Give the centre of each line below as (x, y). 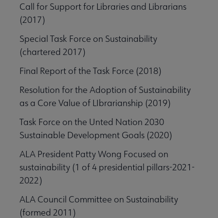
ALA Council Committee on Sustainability (99, 200)
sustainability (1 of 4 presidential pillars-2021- (107, 167)
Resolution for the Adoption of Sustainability (105, 90)
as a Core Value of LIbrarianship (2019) (95, 103)
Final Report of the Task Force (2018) (90, 71)
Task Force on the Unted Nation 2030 (92, 122)
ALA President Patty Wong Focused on (94, 154)
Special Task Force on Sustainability (88, 39)
